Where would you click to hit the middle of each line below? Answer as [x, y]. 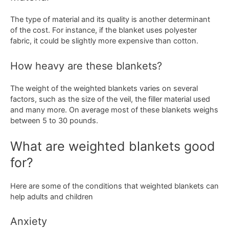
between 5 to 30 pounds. [54, 120]
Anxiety [29, 222]
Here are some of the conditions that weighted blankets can [114, 186]
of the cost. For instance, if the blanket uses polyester [104, 30]
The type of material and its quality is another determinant [110, 20]
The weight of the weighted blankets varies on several [104, 88]
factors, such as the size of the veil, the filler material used [110, 99]
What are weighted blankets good [113, 146]
